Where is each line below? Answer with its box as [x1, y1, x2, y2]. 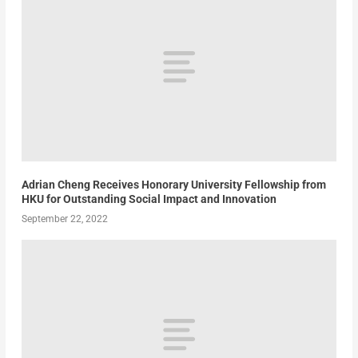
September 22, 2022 [21, 213, 108, 225]
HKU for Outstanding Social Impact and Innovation [21, 193, 276, 205]
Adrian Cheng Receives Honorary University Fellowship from [21, 178, 326, 191]
